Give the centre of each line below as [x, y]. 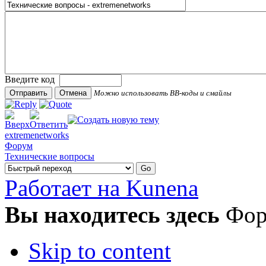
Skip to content [100, 251]
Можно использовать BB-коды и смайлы [163, 93]
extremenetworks [37, 135]
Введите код [32, 80]
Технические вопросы [50, 156]
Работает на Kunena [102, 188]
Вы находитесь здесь [112, 214]
